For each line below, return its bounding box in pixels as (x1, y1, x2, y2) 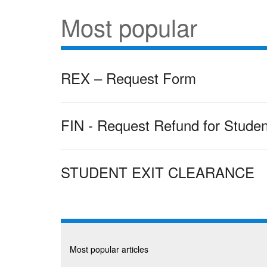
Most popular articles (70, 243, 148, 255)
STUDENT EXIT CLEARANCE (61, 162, 254, 182)
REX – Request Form (61, 67, 196, 88)
